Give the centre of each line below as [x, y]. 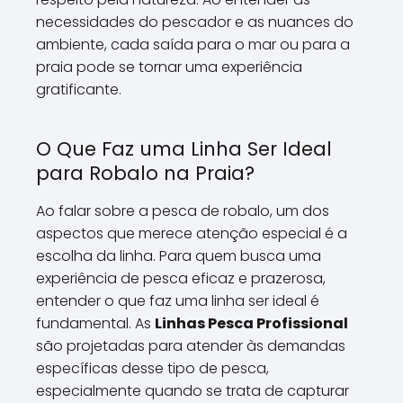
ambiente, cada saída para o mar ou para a [193, 45]
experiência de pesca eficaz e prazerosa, [181, 278]
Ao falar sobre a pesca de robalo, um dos [183, 211]
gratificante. [79, 90]
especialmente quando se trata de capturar [193, 391]
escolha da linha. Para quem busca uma [179, 256]
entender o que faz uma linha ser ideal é [178, 301]
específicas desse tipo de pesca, [152, 368]
